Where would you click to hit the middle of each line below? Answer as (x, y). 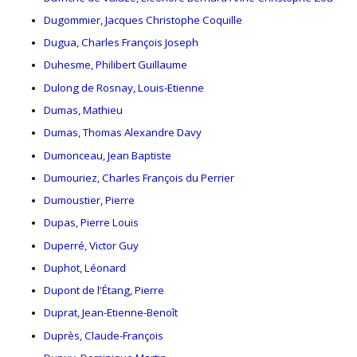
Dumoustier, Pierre (89, 200)
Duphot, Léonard (85, 267)
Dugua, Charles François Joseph (121, 43)
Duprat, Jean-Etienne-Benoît (111, 313)
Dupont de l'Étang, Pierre (104, 290)
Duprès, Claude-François (104, 335)
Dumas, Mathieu (83, 110)
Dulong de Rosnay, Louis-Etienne (124, 87)
